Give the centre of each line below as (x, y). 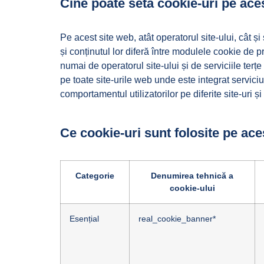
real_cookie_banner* (177, 219)
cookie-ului (192, 188)
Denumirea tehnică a (192, 176)
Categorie (95, 176)
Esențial (84, 219)
